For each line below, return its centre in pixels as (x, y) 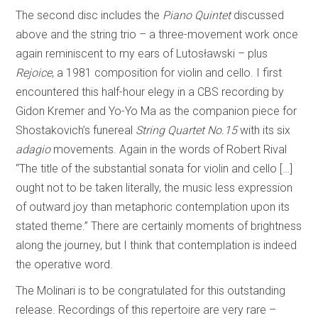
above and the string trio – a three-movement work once (157, 34)
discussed (259, 15)
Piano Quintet (198, 15)
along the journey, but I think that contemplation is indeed (157, 245)
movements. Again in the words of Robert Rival (169, 149)
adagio (33, 149)
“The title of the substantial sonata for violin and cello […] (154, 168)
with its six (265, 130)
